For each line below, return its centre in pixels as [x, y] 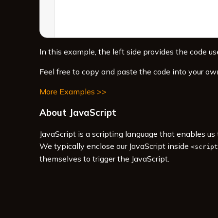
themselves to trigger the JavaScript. [104, 159]
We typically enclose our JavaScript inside [115, 146]
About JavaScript [78, 113]
